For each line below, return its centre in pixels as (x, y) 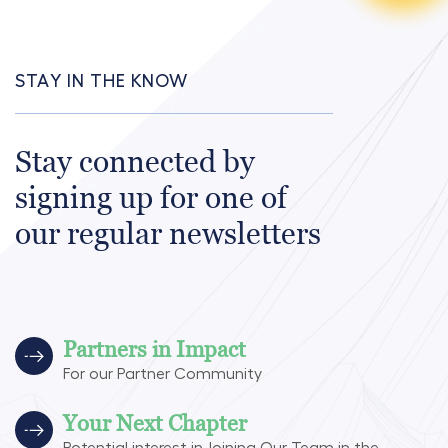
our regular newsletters (168, 233)
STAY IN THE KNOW (101, 81)
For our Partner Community (162, 374)
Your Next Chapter (155, 423)
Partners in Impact (154, 349)
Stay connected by (135, 161)
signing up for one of (151, 197)
